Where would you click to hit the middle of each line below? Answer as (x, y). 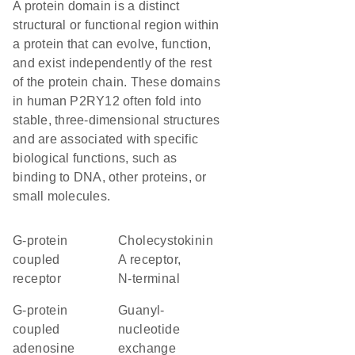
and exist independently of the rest (112, 63)
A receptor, (150, 260)
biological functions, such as (95, 158)
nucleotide (149, 329)
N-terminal (149, 279)
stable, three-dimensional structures (116, 120)
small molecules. (61, 196)
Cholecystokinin (123, 240)
